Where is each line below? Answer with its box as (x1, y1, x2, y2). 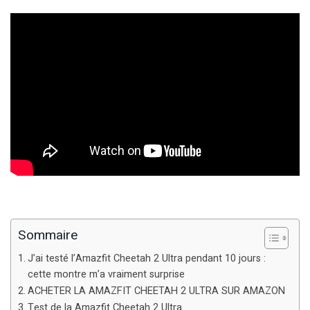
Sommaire (18, 226, 77, 246)
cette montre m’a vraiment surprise (27, 267, 185, 282)
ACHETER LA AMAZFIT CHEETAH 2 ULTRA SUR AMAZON (27, 284, 285, 299)
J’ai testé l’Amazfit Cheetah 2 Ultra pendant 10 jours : (27, 251, 266, 266)
